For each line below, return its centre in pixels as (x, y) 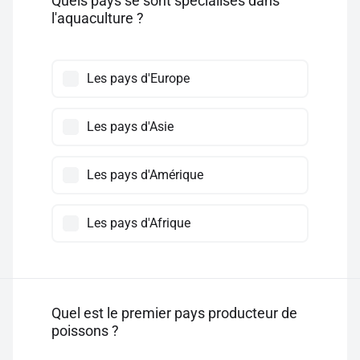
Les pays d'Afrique (139, 223)
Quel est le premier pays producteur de (174, 313)
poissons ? (87, 331)
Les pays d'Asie (130, 127)
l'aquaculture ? (99, 18)
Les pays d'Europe (138, 78)
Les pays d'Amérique (145, 175)
